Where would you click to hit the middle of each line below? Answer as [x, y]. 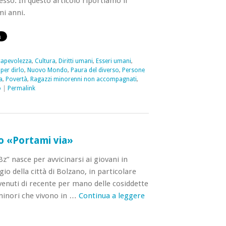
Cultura [45, 61]
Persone [133, 70]
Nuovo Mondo [47, 70]
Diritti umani [75, 61]
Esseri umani [113, 61]
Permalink [21, 88]
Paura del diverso [95, 70]
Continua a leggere [111, 196]
